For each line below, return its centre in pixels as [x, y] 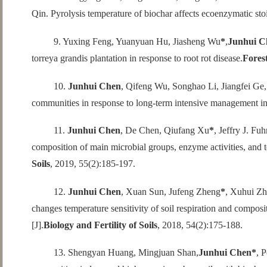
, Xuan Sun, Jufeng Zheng [170, 191]
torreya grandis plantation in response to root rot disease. [137, 58]
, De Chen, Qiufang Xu [164, 131]
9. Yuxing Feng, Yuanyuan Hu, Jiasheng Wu [137, 41]
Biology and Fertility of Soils [100, 225]
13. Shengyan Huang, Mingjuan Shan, [126, 253]
